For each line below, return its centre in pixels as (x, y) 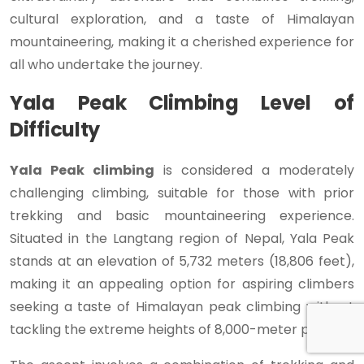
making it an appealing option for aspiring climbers (182, 284)
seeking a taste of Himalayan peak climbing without (182, 307)
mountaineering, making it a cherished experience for (182, 42)
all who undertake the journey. (106, 65)
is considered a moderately (254, 171)
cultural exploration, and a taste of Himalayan (182, 19)
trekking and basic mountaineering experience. (182, 216)
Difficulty (55, 130)
